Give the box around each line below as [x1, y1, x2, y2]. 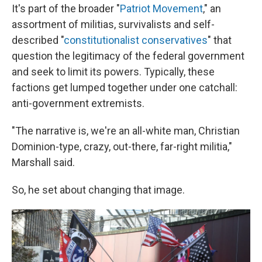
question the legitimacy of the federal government [12, 49, 244, 62]
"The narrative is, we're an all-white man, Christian [12, 124, 240, 137]
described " [12, 33, 64, 46]
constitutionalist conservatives [64, 33, 208, 46]
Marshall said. [12, 156, 75, 168]
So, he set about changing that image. [12, 183, 185, 196]
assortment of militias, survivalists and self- [12, 18, 215, 30]
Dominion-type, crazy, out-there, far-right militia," [12, 140, 232, 153]
